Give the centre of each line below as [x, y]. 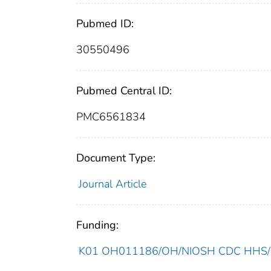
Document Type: [116, 158]
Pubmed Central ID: [124, 91]
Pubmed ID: [105, 24]
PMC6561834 [111, 117]
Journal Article [112, 184]
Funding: [97, 225]
